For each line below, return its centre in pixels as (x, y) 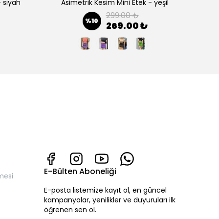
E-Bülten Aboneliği (80, 172)
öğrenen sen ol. (70, 210)
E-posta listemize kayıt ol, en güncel (105, 190)
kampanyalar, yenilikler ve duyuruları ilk (110, 200)
